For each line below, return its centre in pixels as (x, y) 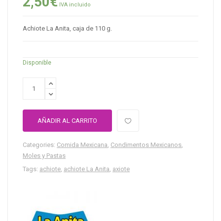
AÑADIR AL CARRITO (67, 121)
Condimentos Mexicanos (146, 145)
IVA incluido (75, 5)
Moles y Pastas (44, 156)
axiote (121, 169)
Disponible (37, 63)
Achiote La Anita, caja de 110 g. (67, 28)
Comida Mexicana (82, 145)
